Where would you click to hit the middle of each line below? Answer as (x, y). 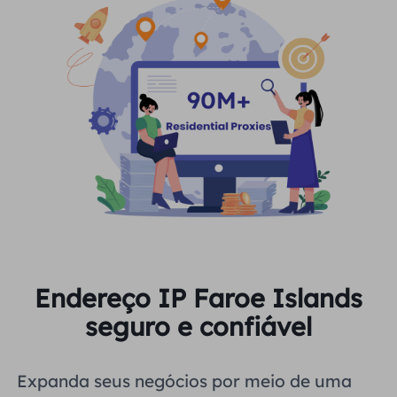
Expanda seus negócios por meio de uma (185, 381)
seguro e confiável (198, 326)
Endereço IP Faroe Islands (198, 297)
